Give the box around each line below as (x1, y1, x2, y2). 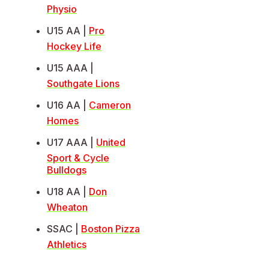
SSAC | (47, 223, 81, 235)
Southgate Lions (47, 77, 119, 90)
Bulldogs (47, 164, 86, 177)
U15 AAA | (47, 62, 94, 74)
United (96, 136, 125, 149)
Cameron (89, 99, 131, 112)
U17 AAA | (47, 136, 96, 149)
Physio (47, 3, 77, 16)
